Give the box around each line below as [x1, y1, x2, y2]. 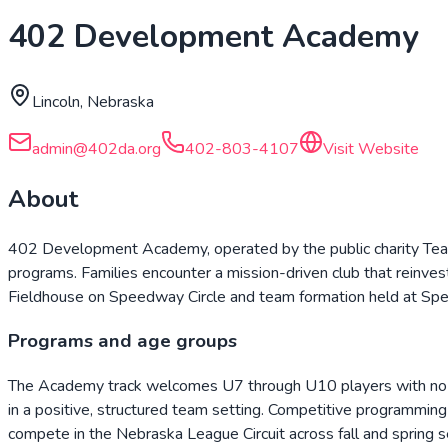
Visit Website [323, 137, 419, 160]
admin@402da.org [32, 137, 161, 160]
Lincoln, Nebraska [32, 90, 154, 113]
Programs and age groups [8, 328, 237, 355]
